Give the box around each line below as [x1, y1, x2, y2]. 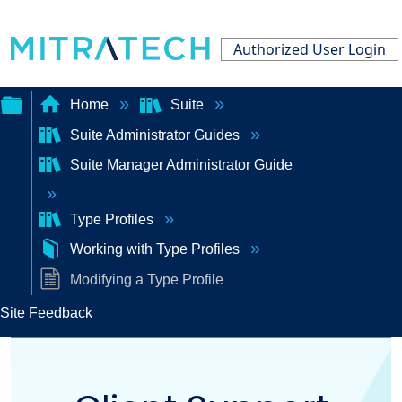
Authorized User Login [232, 39, 386, 60]
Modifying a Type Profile [66, 271, 223, 287]
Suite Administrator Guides [66, 127, 243, 143]
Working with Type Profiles [66, 241, 243, 258]
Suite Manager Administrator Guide [66, 156, 293, 172]
